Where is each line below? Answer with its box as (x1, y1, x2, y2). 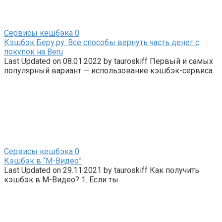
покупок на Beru (4, 47, 63, 56)
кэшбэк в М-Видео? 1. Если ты (4, 174, 118, 184)
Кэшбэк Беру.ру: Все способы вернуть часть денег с (4, 37, 199, 47)
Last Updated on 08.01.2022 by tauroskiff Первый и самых (4, 56, 213, 66)
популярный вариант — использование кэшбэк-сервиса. (4, 65, 214, 75)
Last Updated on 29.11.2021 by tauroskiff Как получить (4, 165, 199, 175)
